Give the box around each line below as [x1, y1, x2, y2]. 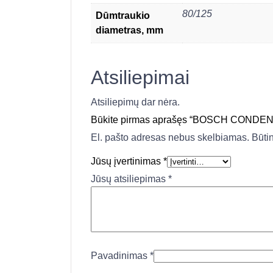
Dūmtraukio [96, 10, 150, 21]
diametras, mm [96, 24, 163, 35]
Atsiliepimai [91, 66, 190, 88]
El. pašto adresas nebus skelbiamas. [91, 132, 249, 143]
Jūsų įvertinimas [91, 155, 163, 166]
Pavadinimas [91, 250, 150, 261]
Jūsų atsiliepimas [91, 173, 168, 184]
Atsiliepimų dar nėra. [91, 96, 180, 107]
